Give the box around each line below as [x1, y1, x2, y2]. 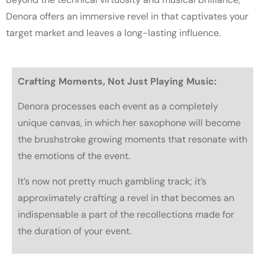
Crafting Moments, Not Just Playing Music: [18, 75, 216, 88]
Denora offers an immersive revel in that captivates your [6, 9, 248, 22]
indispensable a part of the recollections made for [18, 208, 234, 221]
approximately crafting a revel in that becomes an [18, 191, 234, 204]
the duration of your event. [18, 224, 131, 237]
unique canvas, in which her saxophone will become [18, 117, 241, 130]
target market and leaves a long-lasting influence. [6, 26, 221, 39]
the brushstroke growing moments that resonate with [18, 133, 247, 146]
